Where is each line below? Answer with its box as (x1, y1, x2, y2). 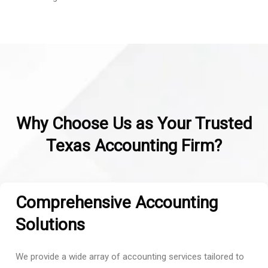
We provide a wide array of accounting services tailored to (16, 251, 244, 262)
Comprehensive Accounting (16, 193, 218, 212)
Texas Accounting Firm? (46, 136, 222, 156)
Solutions (16, 215, 85, 234)
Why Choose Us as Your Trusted (16, 114, 252, 133)
